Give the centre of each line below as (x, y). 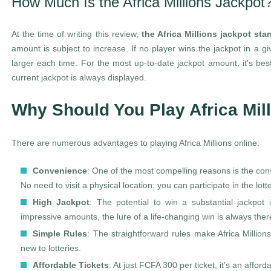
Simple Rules (60, 233)
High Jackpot (61, 202)
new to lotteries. (51, 248)
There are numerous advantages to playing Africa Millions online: (135, 143)
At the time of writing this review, (77, 34)
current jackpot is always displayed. (79, 77)
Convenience (60, 171)
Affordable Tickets (71, 265)
